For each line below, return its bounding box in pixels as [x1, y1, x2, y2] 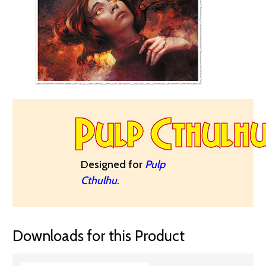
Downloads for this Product [12, 226, 185, 245]
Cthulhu [80, 173, 117, 187]
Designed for [80, 157, 145, 171]
